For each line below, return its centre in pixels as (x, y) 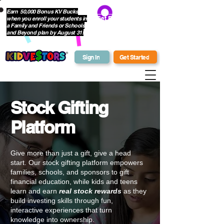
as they (134, 191)
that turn (99, 210)
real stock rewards (90, 191)
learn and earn (34, 191)
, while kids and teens (103, 181)
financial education (40, 181)
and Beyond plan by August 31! (45, 32)
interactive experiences (48, 210)
